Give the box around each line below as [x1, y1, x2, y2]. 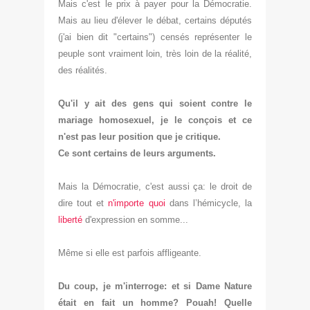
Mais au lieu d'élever [58, 15, 146, 26]
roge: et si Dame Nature [145, 280, 253, 291]
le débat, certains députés [145, 15, 253, 26]
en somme [135, 214, 180, 225]
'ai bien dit [63, 31, 113, 42]
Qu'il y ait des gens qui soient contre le [58, 98, 252, 109]
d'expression [82, 214, 135, 225]
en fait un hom [83, 297, 161, 308]
